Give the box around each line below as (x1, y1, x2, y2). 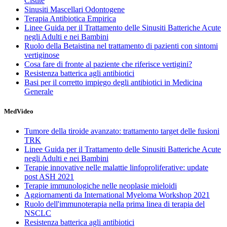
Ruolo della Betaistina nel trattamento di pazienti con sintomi (24, 41, 218, 50)
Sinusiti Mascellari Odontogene (24, 5, 125, 14)
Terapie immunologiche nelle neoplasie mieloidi (24, 181, 177, 191)
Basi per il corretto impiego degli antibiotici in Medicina (24, 78, 202, 87)
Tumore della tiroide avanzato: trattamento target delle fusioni (24, 127, 219, 136)
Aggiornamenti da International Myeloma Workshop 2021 (24, 191, 210, 200)
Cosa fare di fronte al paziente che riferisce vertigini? (24, 59, 192, 68)
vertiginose (24, 50, 59, 59)
